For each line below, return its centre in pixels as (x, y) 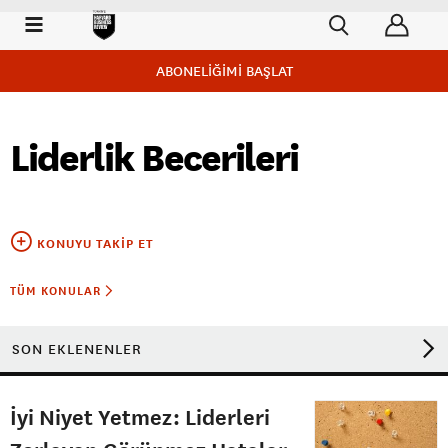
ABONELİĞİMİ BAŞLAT (224, 71)
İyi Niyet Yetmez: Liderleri (140, 416)
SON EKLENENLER (77, 349)
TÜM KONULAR (57, 291)
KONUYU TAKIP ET (95, 244)
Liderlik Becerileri (154, 158)
